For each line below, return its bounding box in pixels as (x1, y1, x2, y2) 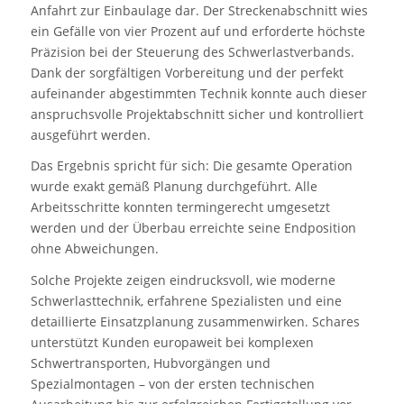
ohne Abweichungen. (30, 240, 159, 258)
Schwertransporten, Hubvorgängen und (30, 354, 271, 372)
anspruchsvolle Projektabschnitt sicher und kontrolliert (30, 105, 363, 123)
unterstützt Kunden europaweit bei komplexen (30, 334, 314, 352)
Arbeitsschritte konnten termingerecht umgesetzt (30, 198, 330, 216)
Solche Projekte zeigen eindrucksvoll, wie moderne (30, 271, 335, 289)
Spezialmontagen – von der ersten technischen (30, 375, 315, 393)
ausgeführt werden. (30, 125, 151, 143)
